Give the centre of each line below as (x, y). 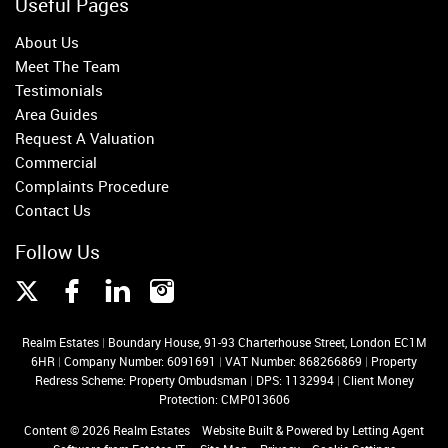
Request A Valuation (85, 137)
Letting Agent (388, 429)
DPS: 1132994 (296, 379)
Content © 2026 (68, 429)
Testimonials (59, 89)
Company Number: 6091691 (141, 360)
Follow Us (57, 251)
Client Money (378, 379)
